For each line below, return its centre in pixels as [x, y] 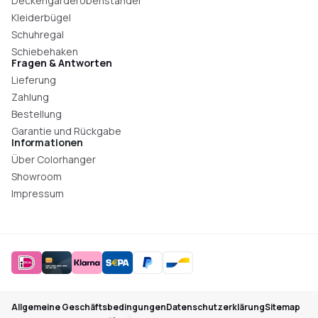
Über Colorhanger [54, 159]
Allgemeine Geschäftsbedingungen [89, 307]
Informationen [48, 142]
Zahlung [30, 97]
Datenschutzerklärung [215, 307]
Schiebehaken [45, 51]
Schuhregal [38, 34]
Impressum [38, 193]
